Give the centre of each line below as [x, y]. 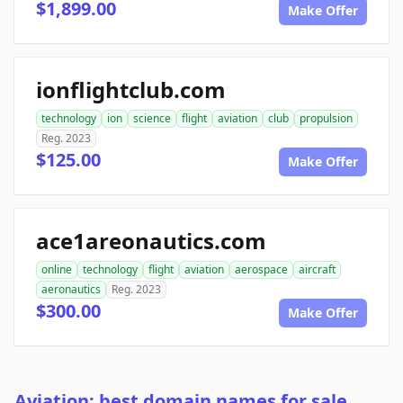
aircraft [317, 270]
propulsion [326, 119]
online [57, 270]
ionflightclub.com [131, 90]
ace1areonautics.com [151, 241]
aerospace [261, 270]
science [152, 119]
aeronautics [71, 290]
